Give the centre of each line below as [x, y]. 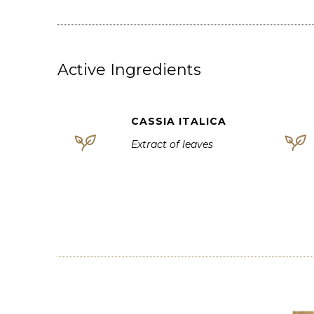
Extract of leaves [172, 144]
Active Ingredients [129, 70]
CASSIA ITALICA [179, 121]
